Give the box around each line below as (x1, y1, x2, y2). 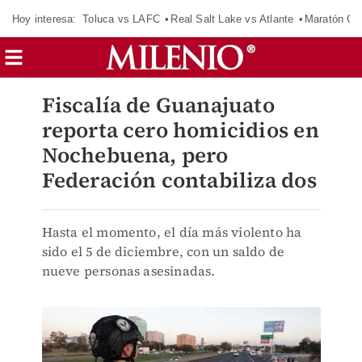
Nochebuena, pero (41, 141, 229, 170)
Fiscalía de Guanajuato (41, 90, 275, 120)
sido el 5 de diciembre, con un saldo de (41, 242, 285, 260)
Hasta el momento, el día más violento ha (41, 223, 302, 241)
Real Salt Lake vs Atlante (170, 12, 294, 25)
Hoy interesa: (12, 12, 77, 25)
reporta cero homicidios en (41, 116, 319, 145)
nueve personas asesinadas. (41, 262, 216, 280)
